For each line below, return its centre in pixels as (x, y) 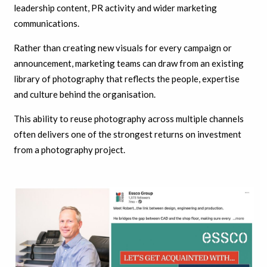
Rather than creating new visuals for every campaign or (122, 48)
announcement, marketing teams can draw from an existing (128, 63)
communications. (46, 24)
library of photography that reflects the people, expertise (126, 79)
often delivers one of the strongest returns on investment (127, 134)
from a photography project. (69, 150)
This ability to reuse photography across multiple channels (128, 119)
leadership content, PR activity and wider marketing (115, 8)
